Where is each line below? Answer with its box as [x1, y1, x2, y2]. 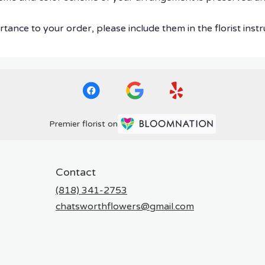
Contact [56, 165, 96, 179]
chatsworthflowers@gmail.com [56, 200, 194, 212]
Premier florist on [49, 119, 118, 130]
